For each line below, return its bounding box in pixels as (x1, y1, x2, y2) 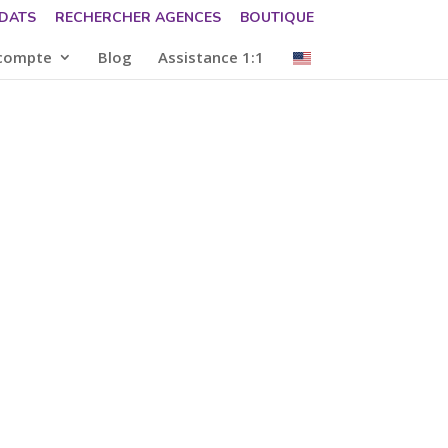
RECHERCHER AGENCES (54, 7, 221, 27)
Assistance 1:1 (157, 47, 264, 67)
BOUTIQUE (239, 7, 314, 27)
